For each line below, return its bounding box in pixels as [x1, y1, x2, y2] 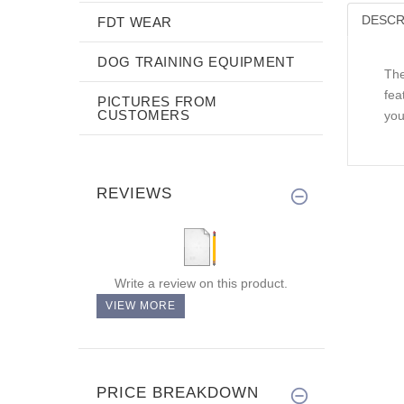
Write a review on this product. [114, 275, 288, 290]
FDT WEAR [97, 14, 173, 30]
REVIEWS [96, 184, 172, 202]
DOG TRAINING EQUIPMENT [97, 53, 295, 69]
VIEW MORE [106, 298, 176, 312]
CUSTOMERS [97, 106, 190, 123]
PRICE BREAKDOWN [96, 383, 259, 401]
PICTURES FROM [97, 93, 218, 109]
